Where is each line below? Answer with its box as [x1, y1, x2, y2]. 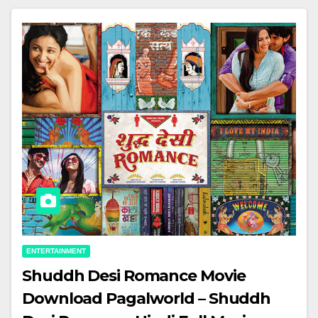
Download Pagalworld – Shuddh [22, 289, 271, 309]
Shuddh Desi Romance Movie [22, 266, 246, 286]
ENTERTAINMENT [26, 247, 86, 256]
